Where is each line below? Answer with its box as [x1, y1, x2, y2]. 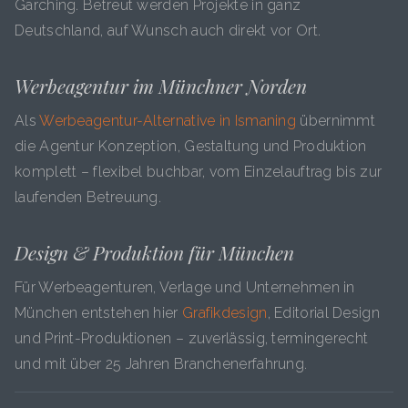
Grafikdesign [181, 304, 268, 321]
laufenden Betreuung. [15, 189, 162, 206]
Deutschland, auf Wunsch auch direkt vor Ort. [15, 22, 321, 39]
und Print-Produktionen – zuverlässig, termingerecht [15, 330, 369, 347]
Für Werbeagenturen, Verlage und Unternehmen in [15, 279, 355, 296]
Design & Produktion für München [15, 240, 294, 265]
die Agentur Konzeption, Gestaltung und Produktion [15, 138, 367, 155]
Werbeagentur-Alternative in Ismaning [39, 112, 297, 129]
